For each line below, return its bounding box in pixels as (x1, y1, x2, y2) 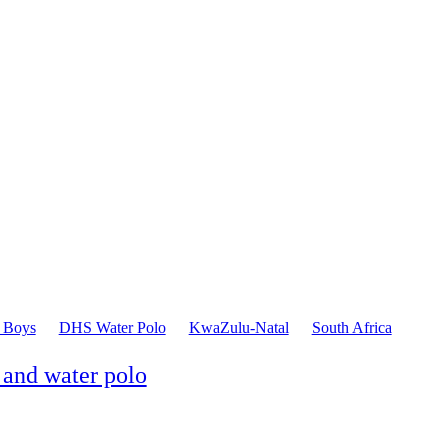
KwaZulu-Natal (188, 318, 289, 336)
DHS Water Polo (58, 318, 166, 336)
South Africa (311, 318, 392, 336)
